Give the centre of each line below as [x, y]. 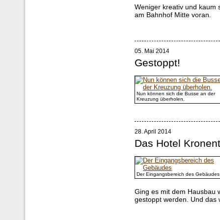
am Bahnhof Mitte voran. [173, 15]
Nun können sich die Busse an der [176, 94]
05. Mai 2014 [152, 51]
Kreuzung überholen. [161, 99]
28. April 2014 [153, 131]
